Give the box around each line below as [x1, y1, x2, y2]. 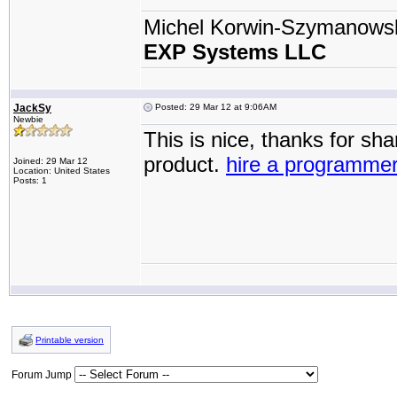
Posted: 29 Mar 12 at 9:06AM [152, 102, 276, 112]
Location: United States [13, 166, 110, 175]
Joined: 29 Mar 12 [13, 156, 88, 166]
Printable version [35, 335, 104, 345]
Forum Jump [12, 369, 74, 381]
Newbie [13, 114, 43, 124]
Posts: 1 [13, 175, 47, 185]
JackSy [13, 102, 51, 114]
